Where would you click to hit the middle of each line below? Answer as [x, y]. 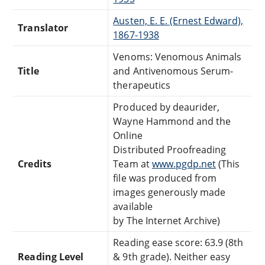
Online [128, 135]
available [133, 206]
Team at [132, 164]
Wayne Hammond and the [172, 121]
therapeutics [142, 85]
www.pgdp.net [184, 164]
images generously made [169, 192]
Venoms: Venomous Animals [177, 56]
